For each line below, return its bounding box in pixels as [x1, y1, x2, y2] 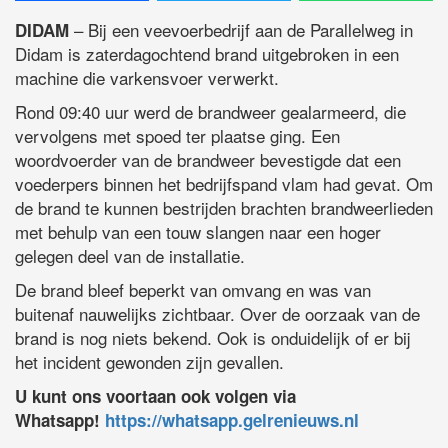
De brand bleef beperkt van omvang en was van [15, 277, 371, 303]
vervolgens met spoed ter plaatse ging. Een [15, 123, 340, 149]
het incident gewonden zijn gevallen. [15, 349, 284, 375]
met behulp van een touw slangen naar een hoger [15, 219, 381, 245]
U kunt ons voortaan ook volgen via [15, 384, 296, 409]
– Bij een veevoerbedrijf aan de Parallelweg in [74, 17, 413, 43]
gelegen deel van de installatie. [15, 243, 245, 269]
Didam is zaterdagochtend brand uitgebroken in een [15, 41, 399, 67]
